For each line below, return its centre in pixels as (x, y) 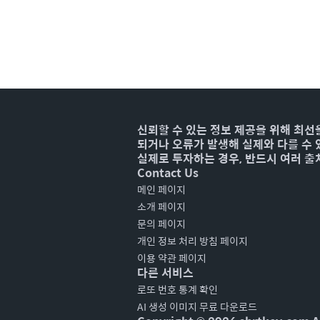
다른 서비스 (165, 272)
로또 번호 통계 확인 (177, 289)
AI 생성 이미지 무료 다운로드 (197, 306)
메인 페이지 (161, 189)
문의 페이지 (161, 224)
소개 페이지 (161, 206)
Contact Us (168, 172)
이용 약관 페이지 (172, 258)
